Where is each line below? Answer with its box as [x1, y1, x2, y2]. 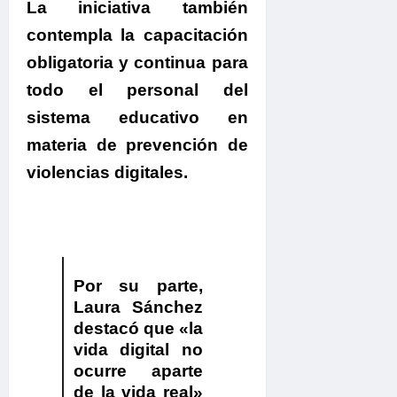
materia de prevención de [27, 136, 248, 155]
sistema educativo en [27, 108, 248, 128]
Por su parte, [73, 276, 204, 296]
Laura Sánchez [73, 298, 204, 317]
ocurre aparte [73, 362, 204, 381]
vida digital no [73, 340, 204, 360]
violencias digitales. [27, 163, 188, 183]
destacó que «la [73, 319, 204, 339]
